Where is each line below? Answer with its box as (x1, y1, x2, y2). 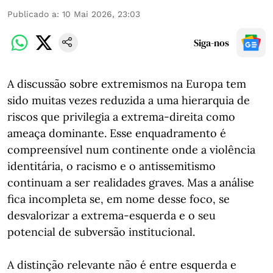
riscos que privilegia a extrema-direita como (7, 110, 235, 124)
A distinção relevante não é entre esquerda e (7, 258, 236, 272)
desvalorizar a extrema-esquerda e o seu (7, 208, 216, 222)
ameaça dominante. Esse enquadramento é (7, 126, 226, 140)
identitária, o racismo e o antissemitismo (7, 159, 216, 173)
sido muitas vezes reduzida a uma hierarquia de (7, 93, 250, 107)
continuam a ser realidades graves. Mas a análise (7, 175, 254, 190)
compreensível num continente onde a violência (7, 143, 255, 157)
